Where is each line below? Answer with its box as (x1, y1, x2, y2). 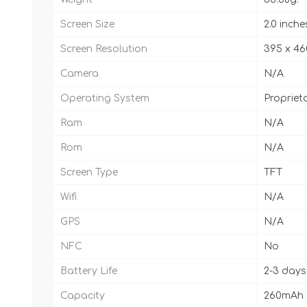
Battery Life (60, 265, 117, 276)
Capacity (60, 290, 105, 301)
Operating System (60, 93, 149, 103)
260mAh (264, 290, 304, 301)
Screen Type (60, 167, 118, 177)
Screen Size (60, 19, 114, 29)
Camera (60, 68, 99, 79)
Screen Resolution (60, 43, 147, 54)
